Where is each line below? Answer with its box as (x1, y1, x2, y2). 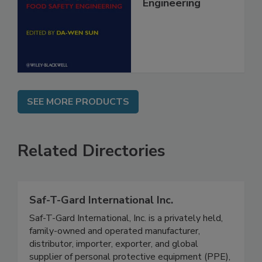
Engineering (143, 8, 201, 22)
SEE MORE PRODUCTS (27, 107, 129, 120)
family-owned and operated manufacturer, (29, 236, 200, 250)
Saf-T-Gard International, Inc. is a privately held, (29, 223, 223, 237)
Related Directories (18, 151, 166, 174)
